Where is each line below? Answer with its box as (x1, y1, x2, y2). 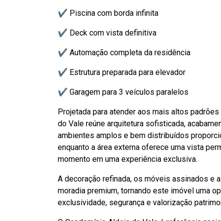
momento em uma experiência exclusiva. (58, 154, 197, 164)
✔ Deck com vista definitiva (58, 28, 156, 37)
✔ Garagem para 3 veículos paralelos (58, 87, 188, 97)
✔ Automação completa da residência (58, 48, 190, 57)
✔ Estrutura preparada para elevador (58, 68, 185, 77)
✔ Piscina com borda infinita (58, 8, 158, 18)
